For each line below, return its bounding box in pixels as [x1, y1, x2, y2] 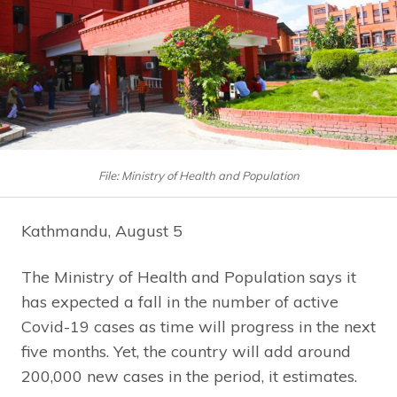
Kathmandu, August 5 [21, 220, 183, 241]
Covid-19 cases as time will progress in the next [21, 315, 376, 337]
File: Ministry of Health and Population [97, 167, 300, 183]
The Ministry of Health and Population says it [21, 266, 356, 287]
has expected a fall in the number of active [21, 291, 339, 312]
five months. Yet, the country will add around [21, 340, 351, 362]
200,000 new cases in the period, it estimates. [21, 365, 357, 386]
